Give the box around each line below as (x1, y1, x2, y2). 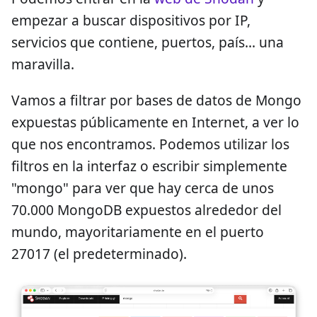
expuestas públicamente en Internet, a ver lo (11, 112, 299, 132)
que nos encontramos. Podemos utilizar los (11, 134, 289, 154)
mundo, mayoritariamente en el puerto (11, 221, 264, 241)
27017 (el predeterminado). (11, 243, 187, 263)
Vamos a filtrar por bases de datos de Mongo (11, 90, 301, 110)
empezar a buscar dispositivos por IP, (11, 10, 250, 30)
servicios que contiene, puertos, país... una (11, 32, 284, 52)
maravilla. (11, 54, 74, 74)
